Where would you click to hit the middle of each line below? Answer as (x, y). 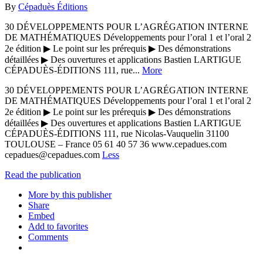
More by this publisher (70, 194)
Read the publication (43, 174)
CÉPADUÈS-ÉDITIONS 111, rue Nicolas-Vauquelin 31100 (117, 133)
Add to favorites (58, 226)
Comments (48, 237)
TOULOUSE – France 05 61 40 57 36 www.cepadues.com (116, 144)
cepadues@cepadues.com (53, 154)
